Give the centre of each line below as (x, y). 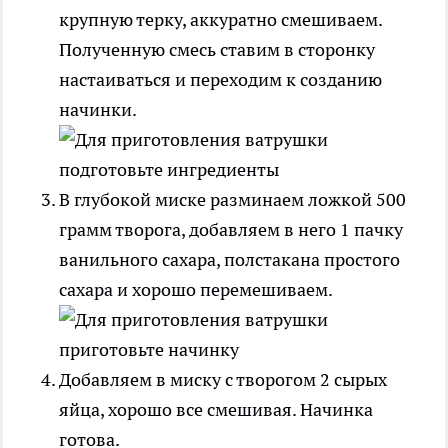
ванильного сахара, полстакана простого (229, 259)
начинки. (97, 109)
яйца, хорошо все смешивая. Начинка (216, 409)
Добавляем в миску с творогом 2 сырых (223, 379)
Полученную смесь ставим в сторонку (217, 49)
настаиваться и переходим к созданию (220, 79)
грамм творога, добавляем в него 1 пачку (231, 229)
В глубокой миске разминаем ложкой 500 (232, 199)
